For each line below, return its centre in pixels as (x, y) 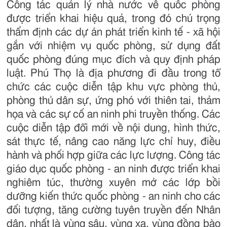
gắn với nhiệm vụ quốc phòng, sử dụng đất (113, 46)
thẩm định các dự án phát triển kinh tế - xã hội (113, 32)
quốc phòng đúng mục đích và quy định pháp (113, 60)
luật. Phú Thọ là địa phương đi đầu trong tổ (113, 73)
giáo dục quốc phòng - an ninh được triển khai (113, 169)
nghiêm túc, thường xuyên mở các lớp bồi (113, 183)
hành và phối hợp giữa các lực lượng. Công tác (113, 156)
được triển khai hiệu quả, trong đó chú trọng (113, 19)
